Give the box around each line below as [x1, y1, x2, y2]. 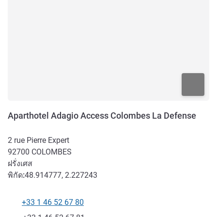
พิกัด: [8, 170, 25, 180]
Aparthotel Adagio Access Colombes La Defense [8, 110, 196, 121]
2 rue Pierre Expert [8, 136, 69, 145]
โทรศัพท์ [7, 202, 37, 212]
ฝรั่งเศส [8, 159, 32, 169]
